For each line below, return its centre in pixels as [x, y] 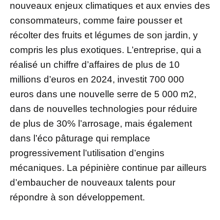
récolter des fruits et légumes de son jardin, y [104, 35]
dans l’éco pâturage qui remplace [80, 138]
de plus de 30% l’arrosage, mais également [101, 123]
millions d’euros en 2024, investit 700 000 [97, 79]
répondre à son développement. [77, 197]
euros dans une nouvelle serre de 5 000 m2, [103, 94]
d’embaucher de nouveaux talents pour [93, 182]
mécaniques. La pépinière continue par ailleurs [108, 167]
